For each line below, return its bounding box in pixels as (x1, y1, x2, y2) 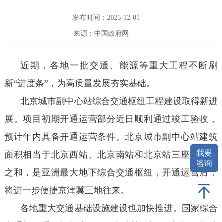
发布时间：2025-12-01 (72, 14, 140, 22)
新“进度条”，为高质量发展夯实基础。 (4, 78, 155, 89)
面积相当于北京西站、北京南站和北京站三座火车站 (4, 150, 218, 160)
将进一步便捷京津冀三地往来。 (4, 185, 129, 196)
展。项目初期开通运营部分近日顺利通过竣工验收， (4, 114, 218, 124)
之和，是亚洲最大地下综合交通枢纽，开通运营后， (4, 167, 218, 178)
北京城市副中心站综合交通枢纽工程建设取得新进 (20, 96, 218, 107)
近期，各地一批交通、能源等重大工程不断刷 (20, 60, 218, 71)
